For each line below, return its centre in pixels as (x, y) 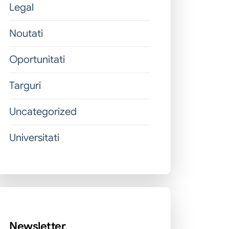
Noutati (26, 33)
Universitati (34, 138)
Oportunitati (37, 60)
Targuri (25, 86)
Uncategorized (43, 112)
